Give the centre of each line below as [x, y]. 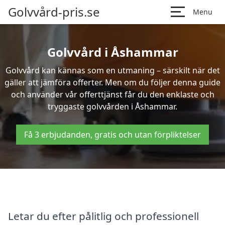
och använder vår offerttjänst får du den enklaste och [113, 94]
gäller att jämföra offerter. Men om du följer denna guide [113, 82]
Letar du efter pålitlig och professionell [103, 216]
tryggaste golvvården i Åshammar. [113, 106]
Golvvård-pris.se [54, 12]
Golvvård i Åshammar [113, 52]
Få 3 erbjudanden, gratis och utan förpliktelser [113, 135]
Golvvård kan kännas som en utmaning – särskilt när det [113, 70]
